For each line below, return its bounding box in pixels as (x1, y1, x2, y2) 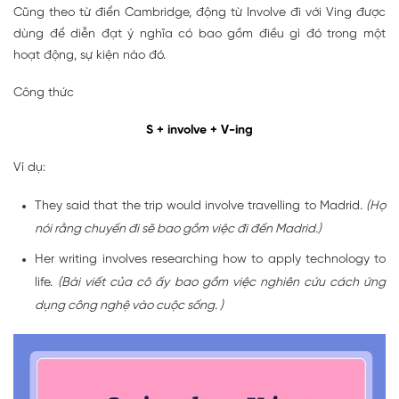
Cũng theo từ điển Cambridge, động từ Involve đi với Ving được (13, 5, 386, 20)
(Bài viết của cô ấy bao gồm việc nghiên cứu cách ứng (58, 275, 387, 289)
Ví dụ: (13, 160, 45, 175)
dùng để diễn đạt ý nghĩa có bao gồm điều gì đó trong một (13, 27, 386, 41)
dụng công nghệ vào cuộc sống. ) (35, 298, 224, 313)
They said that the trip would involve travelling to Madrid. (35, 199, 366, 213)
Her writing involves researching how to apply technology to (35, 252, 386, 266)
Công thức (13, 85, 74, 100)
